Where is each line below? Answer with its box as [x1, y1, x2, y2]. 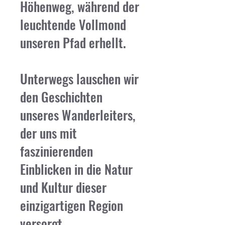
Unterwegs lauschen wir [20, 69, 139, 88]
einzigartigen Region [20, 195, 123, 215]
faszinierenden [20, 141, 93, 161]
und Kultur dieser [20, 177, 106, 197]
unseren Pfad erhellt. [20, 33, 126, 52]
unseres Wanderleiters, [20, 105, 136, 125]
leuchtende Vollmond [20, 15, 126, 34]
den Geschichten [20, 87, 102, 106]
